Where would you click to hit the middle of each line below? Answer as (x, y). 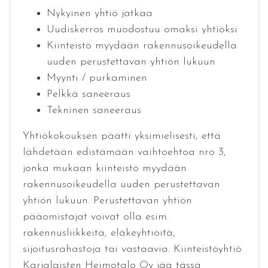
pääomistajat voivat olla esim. (95, 217)
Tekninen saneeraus (94, 111)
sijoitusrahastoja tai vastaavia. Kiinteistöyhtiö (132, 249)
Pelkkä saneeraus (88, 95)
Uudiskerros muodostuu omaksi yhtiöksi (142, 30)
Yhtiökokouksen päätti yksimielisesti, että (121, 136)
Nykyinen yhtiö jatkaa (99, 14)
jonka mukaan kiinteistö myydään (104, 169)
